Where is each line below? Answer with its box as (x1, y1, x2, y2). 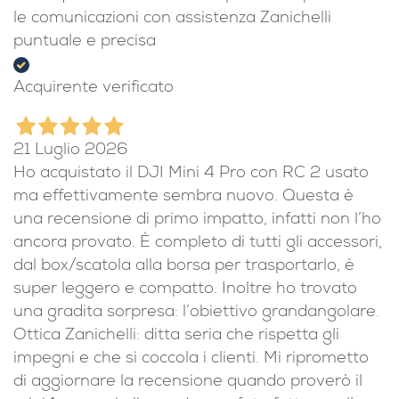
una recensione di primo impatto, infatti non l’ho (13, 213, 381, 229)
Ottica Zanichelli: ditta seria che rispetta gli (13, 329, 339, 345)
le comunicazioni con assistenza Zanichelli (13, 12, 331, 28)
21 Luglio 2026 (13, 143, 127, 159)
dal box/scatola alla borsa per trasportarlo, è (13, 259, 354, 275)
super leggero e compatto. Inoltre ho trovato (13, 282, 357, 298)
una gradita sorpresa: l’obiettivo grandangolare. (13, 305, 379, 322)
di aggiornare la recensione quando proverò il (13, 375, 362, 391)
